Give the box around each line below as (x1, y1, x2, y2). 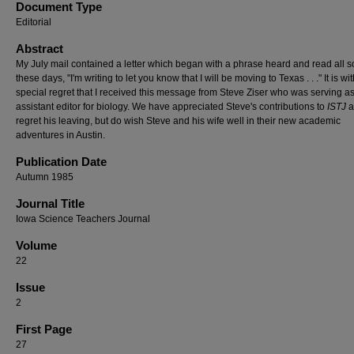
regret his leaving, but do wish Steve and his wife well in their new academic (16, 115, 341, 126)
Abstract (16, 42, 63, 55)
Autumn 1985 (16, 171, 73, 183)
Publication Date (16, 155, 107, 168)
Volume (16, 239, 57, 252)
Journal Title (16, 197, 85, 210)
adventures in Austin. (16, 130, 105, 141)
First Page (16, 322, 72, 336)
